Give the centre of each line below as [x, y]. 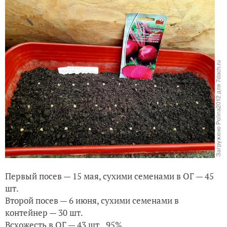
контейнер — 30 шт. [44, 212]
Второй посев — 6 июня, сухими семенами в [92, 200]
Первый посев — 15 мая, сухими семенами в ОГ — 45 [109, 176]
